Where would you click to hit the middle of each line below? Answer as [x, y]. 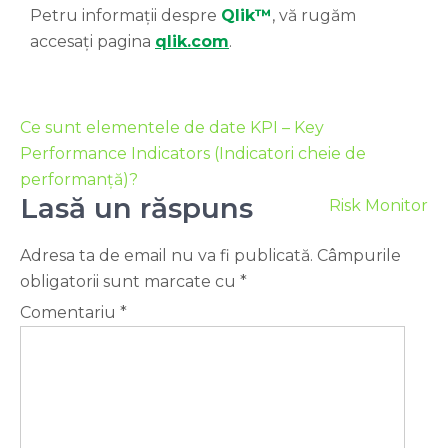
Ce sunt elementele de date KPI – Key [172, 128]
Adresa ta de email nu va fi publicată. [166, 256]
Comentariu [70, 313]
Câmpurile [359, 256]
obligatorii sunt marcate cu [130, 282]
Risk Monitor [378, 206]
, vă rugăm [314, 16]
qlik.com [192, 42]
